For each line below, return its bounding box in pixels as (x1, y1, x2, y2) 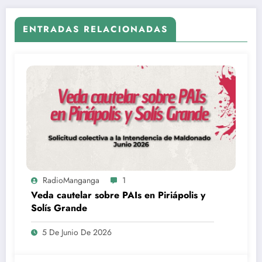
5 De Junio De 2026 (42, 226, 112, 238)
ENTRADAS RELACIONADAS (23, 22, 168, 36)
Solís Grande (31, 201, 87, 215)
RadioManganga (43, 174, 99, 186)
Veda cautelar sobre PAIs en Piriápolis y (31, 188, 205, 202)
